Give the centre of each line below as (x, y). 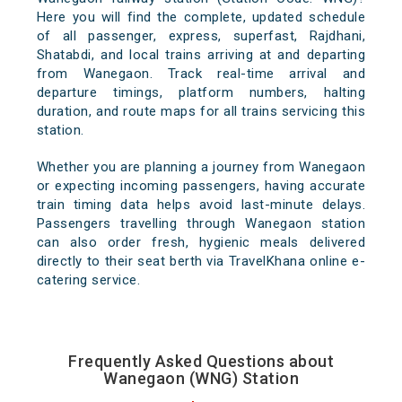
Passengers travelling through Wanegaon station (201, 224)
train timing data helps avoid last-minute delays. (201, 205)
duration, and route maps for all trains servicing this (201, 112)
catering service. (88, 280)
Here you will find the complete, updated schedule (201, 17)
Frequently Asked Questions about (201, 362)
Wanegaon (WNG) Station (201, 379)
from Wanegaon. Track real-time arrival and (201, 74)
